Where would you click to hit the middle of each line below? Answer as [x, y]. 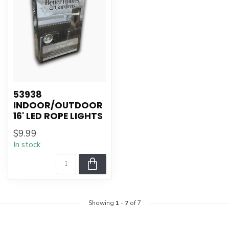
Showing [102, 203]
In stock [27, 145]
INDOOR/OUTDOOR [58, 105]
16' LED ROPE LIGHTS [58, 116]
